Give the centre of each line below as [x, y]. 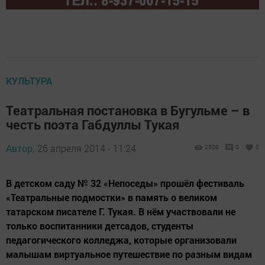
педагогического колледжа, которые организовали [121, 240]
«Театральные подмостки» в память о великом [112, 197]
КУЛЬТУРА [29, 81]
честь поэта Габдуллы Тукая [93, 125]
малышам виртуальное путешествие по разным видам [129, 254]
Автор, [20, 148]
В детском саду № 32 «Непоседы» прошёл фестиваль [125, 183]
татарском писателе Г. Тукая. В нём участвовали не [121, 211]
